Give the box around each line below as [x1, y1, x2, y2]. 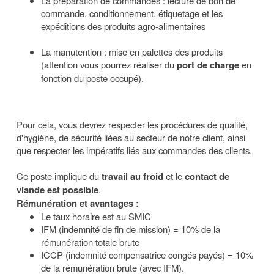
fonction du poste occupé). [41, 72, 144, 84]
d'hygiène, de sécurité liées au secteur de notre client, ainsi [17, 131, 245, 144]
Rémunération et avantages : [17, 196, 139, 210]
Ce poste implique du [17, 169, 102, 182]
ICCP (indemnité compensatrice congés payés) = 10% [41, 248, 253, 261]
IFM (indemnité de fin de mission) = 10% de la [41, 223, 220, 235]
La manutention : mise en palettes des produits [41, 45, 223, 58]
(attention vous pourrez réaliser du [41, 58, 177, 71]
